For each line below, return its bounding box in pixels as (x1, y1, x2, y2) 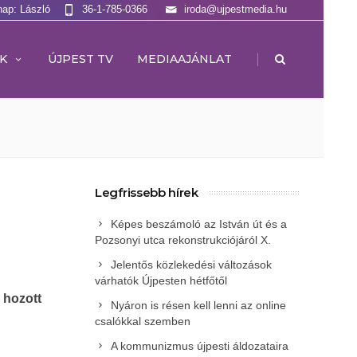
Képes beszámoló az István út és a (111, 218, 287, 230)
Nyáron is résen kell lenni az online (111, 299, 286, 312)
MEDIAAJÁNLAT (137, 52, 232, 66)
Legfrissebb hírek (95, 185, 198, 200)
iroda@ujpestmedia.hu (184, 3, 287, 15)
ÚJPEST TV (48, 52, 113, 66)
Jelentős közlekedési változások (111, 258, 272, 271)
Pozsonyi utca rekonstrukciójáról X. (95, 233, 271, 246)
